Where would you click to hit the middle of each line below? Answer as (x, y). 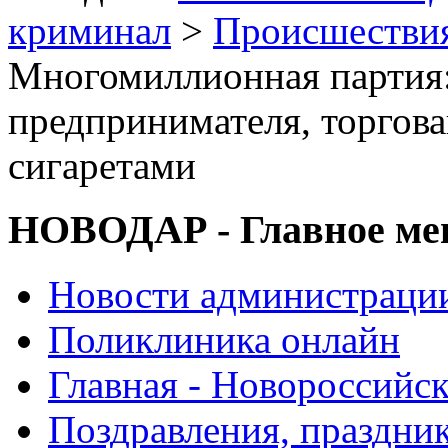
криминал (89, 30)
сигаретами (102, 165)
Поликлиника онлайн (224, 340)
